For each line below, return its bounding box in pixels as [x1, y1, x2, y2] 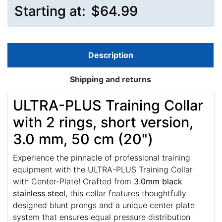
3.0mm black [134, 176, 182, 187]
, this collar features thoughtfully [65, 188, 186, 199]
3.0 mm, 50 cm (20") [13, 130, 153, 148]
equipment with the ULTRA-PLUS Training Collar [13, 165, 193, 175]
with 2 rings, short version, [13, 113, 193, 131]
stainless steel [13, 188, 65, 199]
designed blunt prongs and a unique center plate [13, 200, 195, 211]
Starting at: [14, 3, 89, 20]
